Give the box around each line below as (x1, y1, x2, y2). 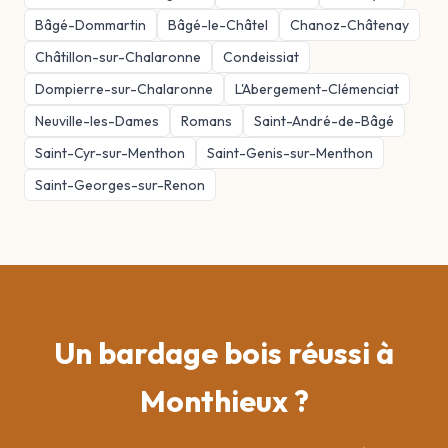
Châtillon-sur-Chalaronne (35, 48, 201, 66)
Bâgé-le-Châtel (168, 16, 268, 34)
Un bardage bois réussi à (54, 334, 394, 372)
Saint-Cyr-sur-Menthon (35, 144, 185, 162)
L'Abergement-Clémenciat (235, 80, 399, 98)
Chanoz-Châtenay (290, 16, 409, 34)
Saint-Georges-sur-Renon (35, 176, 205, 194)
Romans (181, 112, 232, 130)
